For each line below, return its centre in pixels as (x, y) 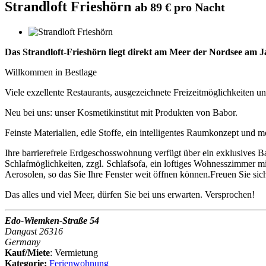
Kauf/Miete (27, 252)
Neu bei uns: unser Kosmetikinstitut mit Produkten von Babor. (121, 112)
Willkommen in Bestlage (51, 72)
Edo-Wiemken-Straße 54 (52, 220)
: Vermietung (74, 252)
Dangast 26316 (34, 231)
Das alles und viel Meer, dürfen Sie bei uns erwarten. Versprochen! (130, 194)
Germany (23, 242)
